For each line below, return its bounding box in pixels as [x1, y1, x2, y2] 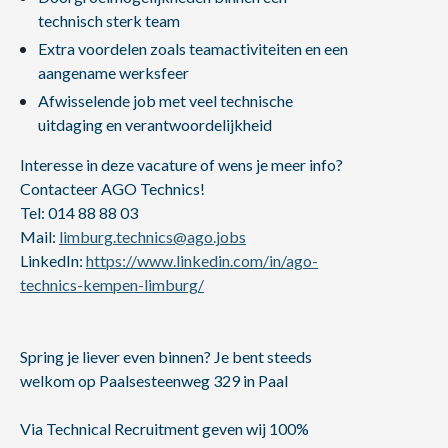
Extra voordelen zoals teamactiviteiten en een [37, 39, 348, 58]
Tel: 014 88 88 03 [20, 203, 138, 222]
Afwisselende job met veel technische [37, 91, 293, 110]
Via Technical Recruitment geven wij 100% [20, 419, 309, 438]
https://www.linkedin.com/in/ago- [86, 251, 318, 270]
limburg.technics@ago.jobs [59, 227, 246, 246]
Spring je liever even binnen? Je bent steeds [20, 347, 312, 366]
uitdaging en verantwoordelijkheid [37, 115, 272, 134]
